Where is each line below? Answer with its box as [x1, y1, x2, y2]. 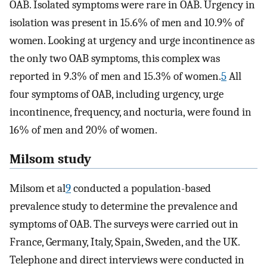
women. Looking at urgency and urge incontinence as [10, 34, 254, 48]
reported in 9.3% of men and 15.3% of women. [10, 70, 221, 83]
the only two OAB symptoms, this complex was [10, 52, 220, 66]
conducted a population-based [71, 181, 211, 195]
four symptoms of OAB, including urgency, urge [10, 88, 223, 101]
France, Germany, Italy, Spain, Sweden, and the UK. [10, 235, 240, 249]
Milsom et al [10, 181, 66, 195]
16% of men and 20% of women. [10, 123, 157, 137]
